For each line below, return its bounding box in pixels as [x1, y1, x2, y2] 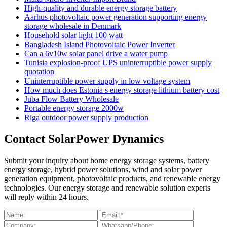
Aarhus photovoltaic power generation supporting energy [24, 13, 207, 22]
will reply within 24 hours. [4, 193, 89, 202]
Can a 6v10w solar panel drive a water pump [24, 49, 168, 58]
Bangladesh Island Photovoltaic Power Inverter [24, 40, 175, 49]
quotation [24, 67, 54, 77]
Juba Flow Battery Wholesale [24, 95, 119, 104]
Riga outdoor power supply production [24, 113, 148, 122]
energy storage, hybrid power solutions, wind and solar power [4, 165, 202, 174]
